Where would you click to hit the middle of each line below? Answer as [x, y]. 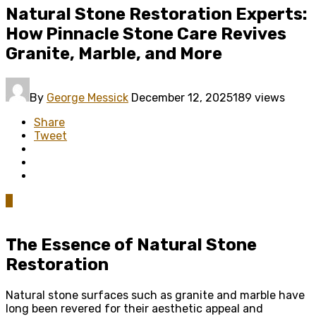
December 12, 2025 [182, 97]
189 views [259, 97]
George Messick [87, 97]
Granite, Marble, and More [114, 53]
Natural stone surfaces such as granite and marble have [155, 295]
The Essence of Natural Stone [131, 244]
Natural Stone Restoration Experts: [157, 14]
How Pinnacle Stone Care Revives [146, 34]
